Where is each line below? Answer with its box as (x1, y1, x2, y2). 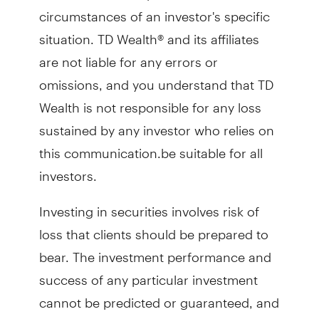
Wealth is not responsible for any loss (38, 87, 261, 115)
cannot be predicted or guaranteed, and (38, 282, 279, 310)
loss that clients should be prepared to (38, 214, 268, 242)
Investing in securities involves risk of (38, 191, 259, 219)
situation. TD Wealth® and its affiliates (38, 19, 259, 47)
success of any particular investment (38, 259, 258, 288)
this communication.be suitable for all (38, 132, 263, 161)
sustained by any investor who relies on (38, 110, 274, 138)
